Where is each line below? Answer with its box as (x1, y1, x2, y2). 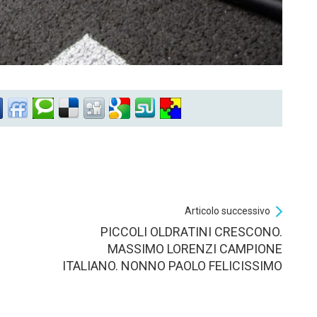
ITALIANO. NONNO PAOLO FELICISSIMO (62, 258, 282, 273)
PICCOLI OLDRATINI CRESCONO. (100, 224, 282, 239)
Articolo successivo (185, 204, 270, 217)
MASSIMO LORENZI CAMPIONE (108, 241, 282, 256)
